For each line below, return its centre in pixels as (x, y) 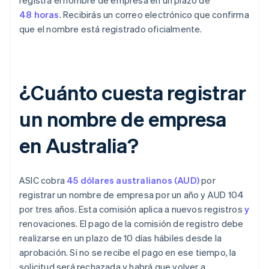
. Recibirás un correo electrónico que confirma (154, 15)
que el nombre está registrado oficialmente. (111, 29)
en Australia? (79, 145)
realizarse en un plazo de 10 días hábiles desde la (121, 238)
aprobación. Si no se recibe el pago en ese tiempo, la (128, 252)
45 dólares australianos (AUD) (133, 180)
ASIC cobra (43, 180)
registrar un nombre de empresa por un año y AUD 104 (132, 195)
